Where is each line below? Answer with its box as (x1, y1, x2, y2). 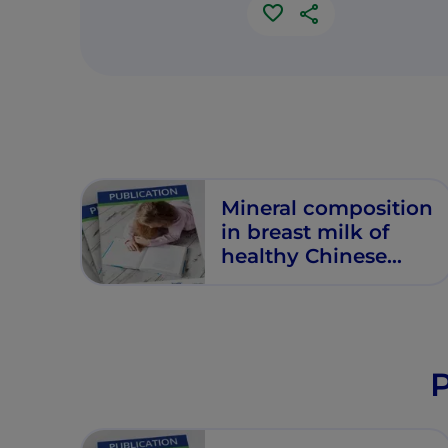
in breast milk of (221, 219, 390, 244)
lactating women (221, 267, 398, 292)
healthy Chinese (221, 243, 388, 268)
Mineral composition (221, 195, 434, 220)
